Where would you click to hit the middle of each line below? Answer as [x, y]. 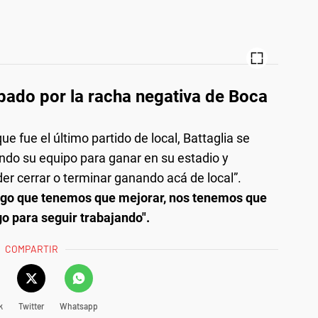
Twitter [31, 306]
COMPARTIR [32, 248]
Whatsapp [78, 306]
